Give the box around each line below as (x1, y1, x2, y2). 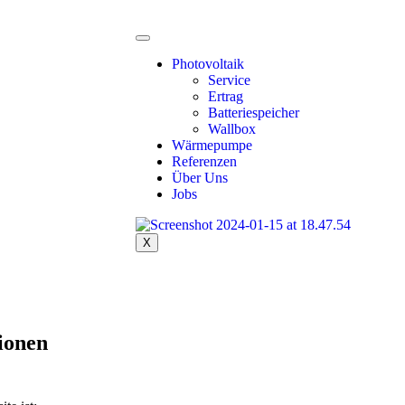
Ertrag (208, 89, 243, 104)
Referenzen (172, 154, 237, 169)
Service (208, 72, 250, 88)
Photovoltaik (172, 56, 244, 71)
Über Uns (172, 170, 228, 185)
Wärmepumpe (172, 137, 252, 153)
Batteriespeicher (208, 105, 299, 120)
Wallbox (208, 121, 256, 137)
